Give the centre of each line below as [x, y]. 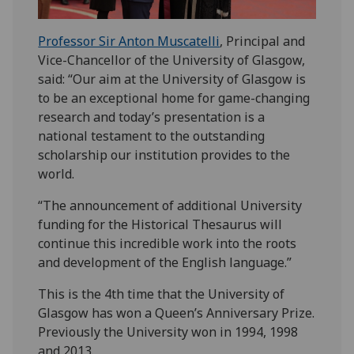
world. [56, 173]
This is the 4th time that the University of [162, 294]
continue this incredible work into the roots [168, 243]
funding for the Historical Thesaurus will [160, 224]
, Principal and [263, 41]
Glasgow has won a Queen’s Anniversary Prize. [177, 313]
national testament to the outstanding [152, 136]
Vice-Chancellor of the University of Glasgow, [172, 60]
